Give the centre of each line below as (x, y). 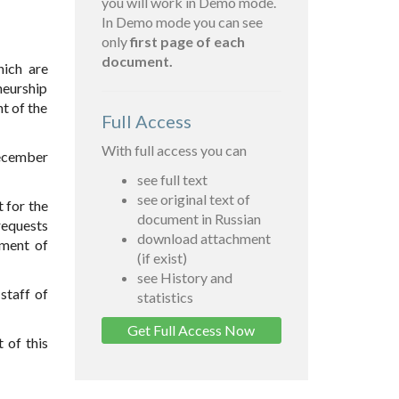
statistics (165, 297)
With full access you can (174, 151)
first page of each (187, 42)
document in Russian (199, 219)
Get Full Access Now (191, 330)
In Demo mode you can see (182, 22)
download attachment (204, 239)
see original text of (193, 199)
